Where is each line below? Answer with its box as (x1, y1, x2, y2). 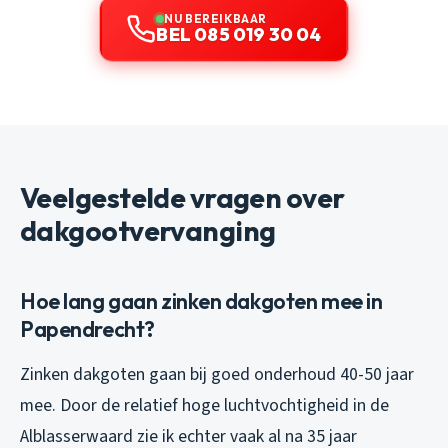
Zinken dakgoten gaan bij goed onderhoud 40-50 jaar (20, 362, 414, 388)
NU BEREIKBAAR (164, 11, 267, 27)
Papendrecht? (20, 315, 155, 344)
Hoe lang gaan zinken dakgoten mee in (20, 287, 383, 316)
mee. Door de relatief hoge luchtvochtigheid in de (20, 393, 389, 419)
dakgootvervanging (20, 213, 276, 249)
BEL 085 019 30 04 (156, 23, 322, 47)
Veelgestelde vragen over (20, 180, 345, 216)
